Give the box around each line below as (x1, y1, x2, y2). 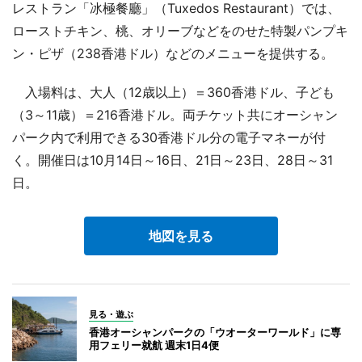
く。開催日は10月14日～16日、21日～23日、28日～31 (12, 151, 333, 168)
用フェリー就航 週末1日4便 (89, 338, 219, 351)
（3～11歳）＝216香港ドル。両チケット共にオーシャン (12, 106, 338, 123)
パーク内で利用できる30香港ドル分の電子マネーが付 (12, 128, 326, 145)
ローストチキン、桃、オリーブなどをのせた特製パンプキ (12, 22, 348, 39)
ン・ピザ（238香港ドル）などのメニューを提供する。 (12, 44, 334, 61)
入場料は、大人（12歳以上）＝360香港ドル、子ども (12, 83, 335, 100)
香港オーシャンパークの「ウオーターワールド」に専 (89, 325, 341, 339)
